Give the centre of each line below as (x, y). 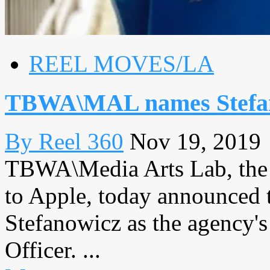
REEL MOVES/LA (121, 64)
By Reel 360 (64, 142)
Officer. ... (53, 250)
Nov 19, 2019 (195, 142)
